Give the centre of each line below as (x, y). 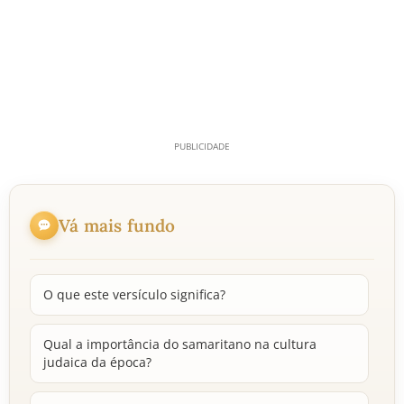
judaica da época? (97, 362)
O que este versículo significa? (134, 294)
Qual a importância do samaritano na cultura (180, 344)
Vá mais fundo (117, 225)
